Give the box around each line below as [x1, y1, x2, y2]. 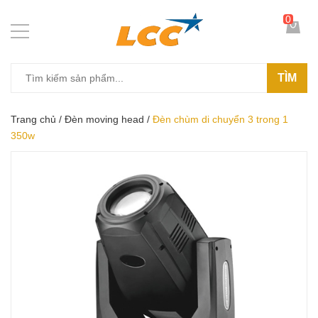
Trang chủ [11, 114, 56, 125]
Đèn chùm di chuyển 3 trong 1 [153, 114, 288, 125]
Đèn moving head [65, 114, 144, 125]
